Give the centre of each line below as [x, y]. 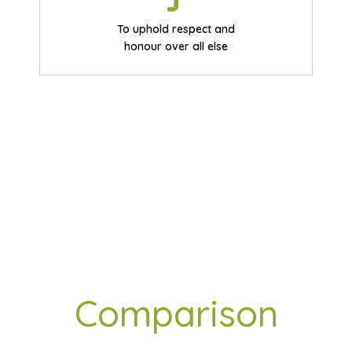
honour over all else [176, 46]
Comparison [176, 313]
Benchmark [176, 269]
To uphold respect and [176, 29]
